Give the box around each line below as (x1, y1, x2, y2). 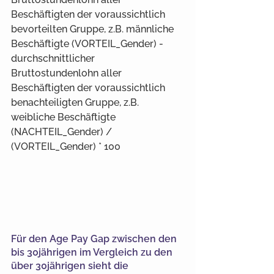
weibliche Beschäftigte (11, 111, 118, 123)
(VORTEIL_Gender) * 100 (11, 141, 120, 152)
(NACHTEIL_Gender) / (11, 126, 114, 138)
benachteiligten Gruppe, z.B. (11, 97, 141, 108)
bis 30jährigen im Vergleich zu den (11, 246, 175, 258)
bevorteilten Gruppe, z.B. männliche (11, 23, 176, 35)
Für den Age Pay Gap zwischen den (11, 232, 179, 245)
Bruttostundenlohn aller (11, 67, 124, 79)
